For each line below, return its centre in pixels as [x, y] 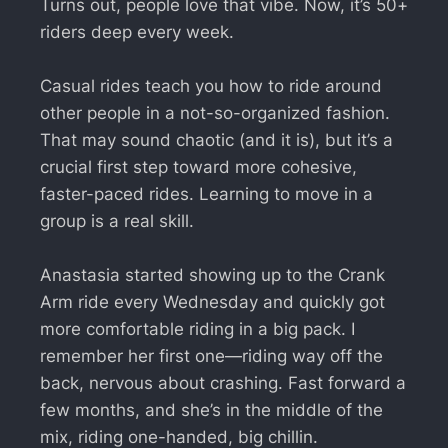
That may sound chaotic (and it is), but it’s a [216, 139]
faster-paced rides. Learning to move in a [206, 193]
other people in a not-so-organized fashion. [215, 112]
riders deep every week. [137, 31]
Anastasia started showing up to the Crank [212, 274]
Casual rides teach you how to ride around [211, 85]
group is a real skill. [117, 220]
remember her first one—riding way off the [211, 355]
